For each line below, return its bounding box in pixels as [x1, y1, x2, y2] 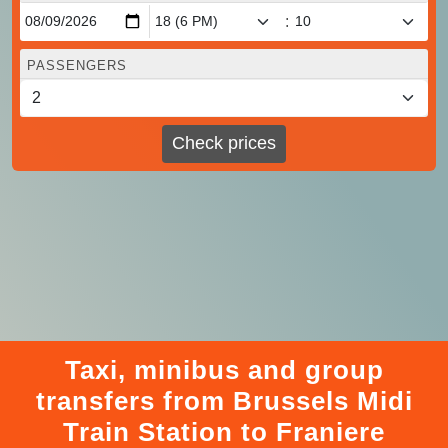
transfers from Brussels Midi [35, 385, 413, 416]
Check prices [172, 133, 276, 154]
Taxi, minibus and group [64, 354, 384, 385]
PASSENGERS [27, 57, 127, 73]
